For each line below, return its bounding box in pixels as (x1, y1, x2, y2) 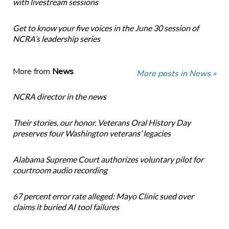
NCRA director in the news (12, 91, 106, 102)
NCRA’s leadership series (12, 34, 100, 44)
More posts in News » (136, 68, 217, 80)
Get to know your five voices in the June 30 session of (12, 23, 199, 33)
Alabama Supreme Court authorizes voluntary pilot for (12, 154, 203, 165)
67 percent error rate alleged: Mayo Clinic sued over (12, 191, 194, 201)
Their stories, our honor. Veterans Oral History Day (12, 118, 191, 128)
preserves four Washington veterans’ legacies (12, 128, 171, 139)
